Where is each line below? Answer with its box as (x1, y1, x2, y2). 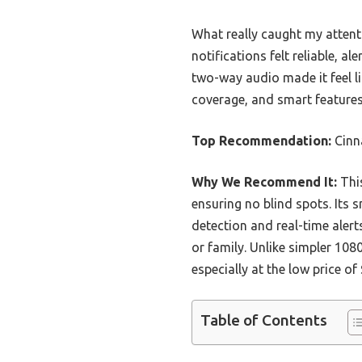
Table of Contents (200, 311, 327, 330)
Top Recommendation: (192, 133, 331, 149)
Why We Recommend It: (192, 175, 337, 190)
